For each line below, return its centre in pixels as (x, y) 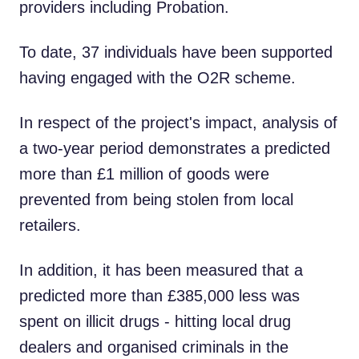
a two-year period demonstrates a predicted (175, 148)
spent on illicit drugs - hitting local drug (155, 321)
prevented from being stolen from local (156, 200)
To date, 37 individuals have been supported (176, 52)
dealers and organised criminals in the (154, 347)
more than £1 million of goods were (144, 174)
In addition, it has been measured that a (161, 270)
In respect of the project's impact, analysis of (178, 123)
